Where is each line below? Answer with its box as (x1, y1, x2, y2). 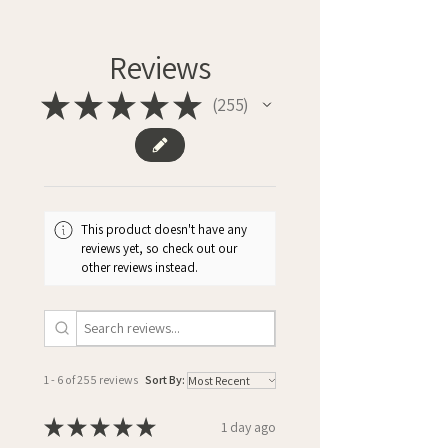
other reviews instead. (81, 258, 199, 276)
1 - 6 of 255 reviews (44, 372, 138, 388)
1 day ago (221, 417, 276, 436)
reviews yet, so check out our (81, 239, 238, 257)
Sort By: (145, 372, 185, 388)
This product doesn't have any (81, 220, 248, 238)
